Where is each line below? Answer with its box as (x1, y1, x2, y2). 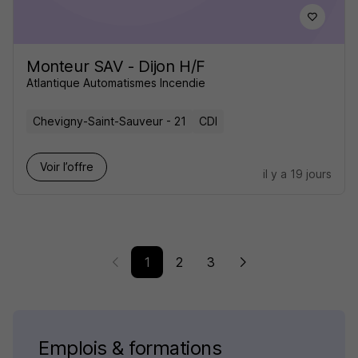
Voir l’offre (40, 159, 93, 173)
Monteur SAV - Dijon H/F (26, 56, 205, 76)
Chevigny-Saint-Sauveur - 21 (33, 113, 186, 128)
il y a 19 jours (263, 166, 332, 181)
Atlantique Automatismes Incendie (26, 75, 205, 89)
